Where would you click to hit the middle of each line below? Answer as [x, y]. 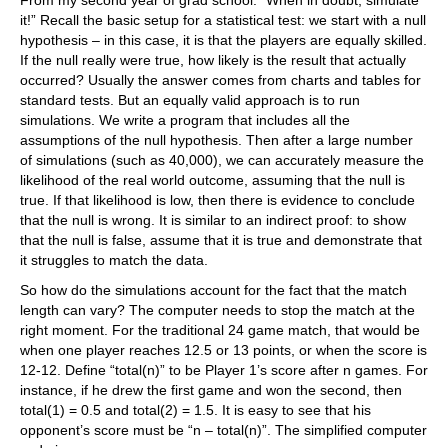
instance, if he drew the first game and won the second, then [211, 390]
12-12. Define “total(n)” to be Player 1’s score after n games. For [224, 370]
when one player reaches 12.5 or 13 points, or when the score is [223, 350]
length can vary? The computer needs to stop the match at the [217, 310]
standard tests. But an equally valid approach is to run [190, 100]
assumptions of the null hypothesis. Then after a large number [216, 140]
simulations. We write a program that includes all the [185, 120]
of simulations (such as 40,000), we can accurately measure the [222, 160]
